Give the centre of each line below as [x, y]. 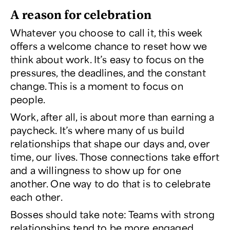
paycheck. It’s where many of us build [97, 130]
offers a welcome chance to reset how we [109, 45]
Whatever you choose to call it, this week [107, 32]
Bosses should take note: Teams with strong [112, 214]
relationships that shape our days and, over [110, 143]
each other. [36, 196]
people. [28, 99]
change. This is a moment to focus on [97, 85]
